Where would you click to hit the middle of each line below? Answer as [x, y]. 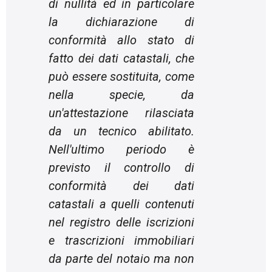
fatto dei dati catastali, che [122, 58]
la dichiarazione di [122, 22]
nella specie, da [122, 95]
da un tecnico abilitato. [122, 131]
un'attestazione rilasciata [122, 113]
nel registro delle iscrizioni [122, 222]
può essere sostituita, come [122, 76]
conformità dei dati [122, 186]
